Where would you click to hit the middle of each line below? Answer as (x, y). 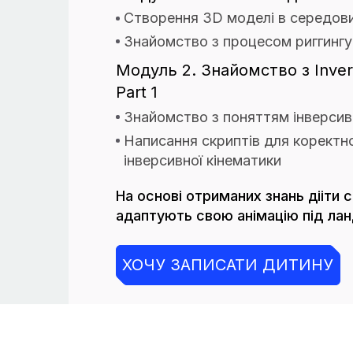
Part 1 (137, 92)
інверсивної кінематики (203, 160)
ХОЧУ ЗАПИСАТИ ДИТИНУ (228, 265)
